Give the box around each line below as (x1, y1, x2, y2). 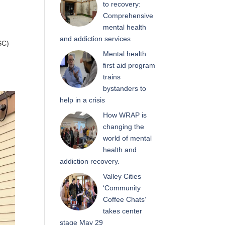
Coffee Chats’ (102, 195, 146, 203)
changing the (102, 122, 144, 131)
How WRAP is (102, 110, 147, 119)
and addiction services (60, 34, 131, 43)
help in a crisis (60, 95, 105, 104)
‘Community (102, 183, 141, 192)
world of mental (102, 134, 152, 142)
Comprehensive (102, 11, 153, 20)
